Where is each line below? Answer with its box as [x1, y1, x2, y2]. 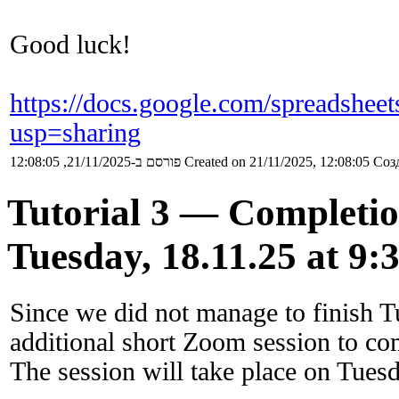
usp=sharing [10, 118, 141, 148]
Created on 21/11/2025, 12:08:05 [184, 154, 370, 170]
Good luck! [10, 30, 131, 60]
